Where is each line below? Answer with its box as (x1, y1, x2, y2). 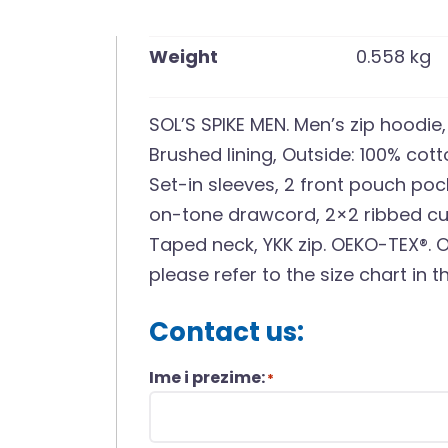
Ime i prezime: (149, 365, 266, 389)
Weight (149, 43, 219, 69)
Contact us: (149, 313, 305, 350)
